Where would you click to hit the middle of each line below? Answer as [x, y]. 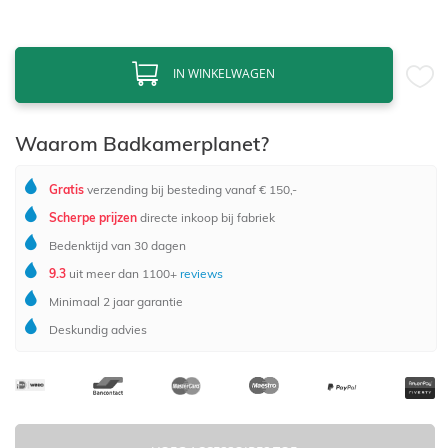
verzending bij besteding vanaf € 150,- [191, 190]
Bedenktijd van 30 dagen [118, 246]
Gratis [67, 190]
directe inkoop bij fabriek [206, 218]
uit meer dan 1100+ [122, 274]
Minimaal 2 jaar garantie [116, 302]
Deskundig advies [98, 330]
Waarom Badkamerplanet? [142, 143]
